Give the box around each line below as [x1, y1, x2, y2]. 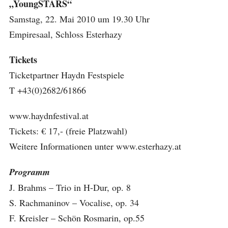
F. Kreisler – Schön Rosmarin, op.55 [9, 212, 145, 224]
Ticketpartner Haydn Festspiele [9, 69, 124, 81]
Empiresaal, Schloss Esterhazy [9, 28, 122, 40]
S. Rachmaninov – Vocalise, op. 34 [9, 196, 139, 209]
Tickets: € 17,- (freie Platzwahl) [9, 125, 127, 137]
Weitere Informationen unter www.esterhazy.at [9, 140, 181, 152]
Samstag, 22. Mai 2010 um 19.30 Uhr [9, 13, 150, 25]
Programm [9, 165, 50, 178]
